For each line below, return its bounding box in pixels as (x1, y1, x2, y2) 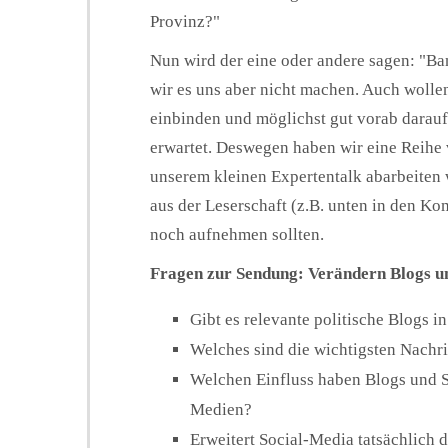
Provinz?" (150, 11, 220, 31)
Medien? (190, 399, 252, 419)
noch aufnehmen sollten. (150, 224, 324, 244)
